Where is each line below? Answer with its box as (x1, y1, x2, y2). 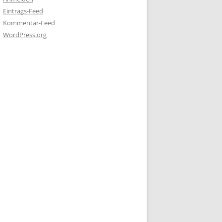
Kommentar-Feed (3, 18, 55, 27)
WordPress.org (3, 30, 47, 39)
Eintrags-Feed (3, 6, 43, 15)
